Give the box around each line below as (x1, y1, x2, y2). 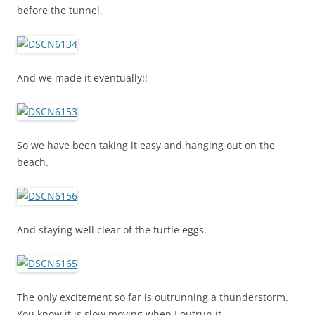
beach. (17, 155, 49, 169)
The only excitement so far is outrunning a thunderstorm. (17, 290, 288, 304)
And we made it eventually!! (17, 71, 148, 85)
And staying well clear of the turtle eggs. (17, 223, 207, 237)
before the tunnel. (17, 4, 103, 18)
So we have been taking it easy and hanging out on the (17, 139, 275, 153)
